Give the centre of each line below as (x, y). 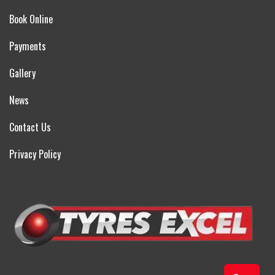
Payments (28, 46)
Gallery (22, 73)
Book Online (31, 19)
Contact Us (30, 127)
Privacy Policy (35, 154)
